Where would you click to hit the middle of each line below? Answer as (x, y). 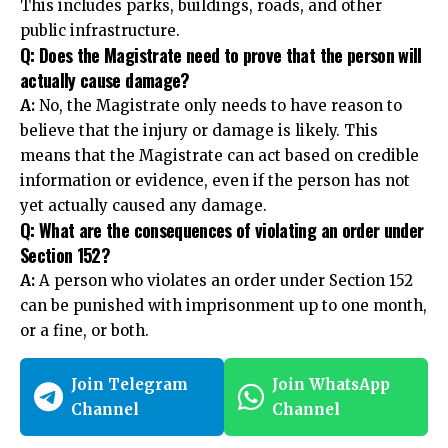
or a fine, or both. (84, 330)
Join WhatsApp (331, 384)
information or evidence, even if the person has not (215, 180)
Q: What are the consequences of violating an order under (222, 229)
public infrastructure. (100, 30)
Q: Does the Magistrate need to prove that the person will (221, 54)
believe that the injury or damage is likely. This (199, 130)
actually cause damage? (105, 79)
